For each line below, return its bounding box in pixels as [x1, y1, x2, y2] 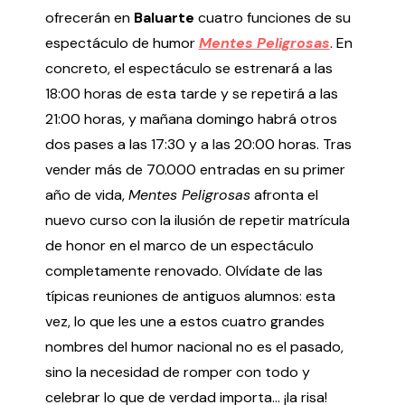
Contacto [27, 202, 91, 221]
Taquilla [27, 155, 76, 174]
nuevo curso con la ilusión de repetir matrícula [44, 211, 350, 231]
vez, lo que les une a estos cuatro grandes [44, 312, 325, 332]
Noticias [27, 325, 80, 344]
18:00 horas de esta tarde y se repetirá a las [44, 84, 338, 104]
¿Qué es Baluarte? [27, 131, 146, 150]
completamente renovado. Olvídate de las [44, 261, 323, 281]
